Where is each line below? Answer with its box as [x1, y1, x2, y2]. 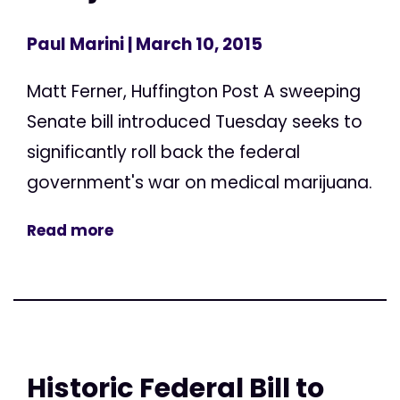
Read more [27, 219, 113, 241]
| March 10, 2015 [124, 31, 262, 56]
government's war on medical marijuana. [27, 170, 372, 195]
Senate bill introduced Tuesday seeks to [27, 109, 362, 134]
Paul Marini [27, 31, 124, 56]
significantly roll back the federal [27, 139, 300, 164]
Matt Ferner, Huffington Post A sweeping [27, 79, 361, 104]
